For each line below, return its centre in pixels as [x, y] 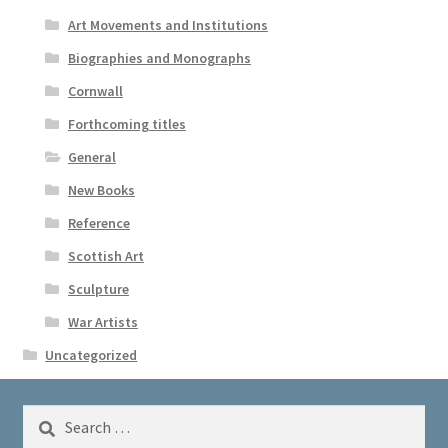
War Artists [102, 321]
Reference [98, 222]
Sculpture [98, 288]
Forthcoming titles [126, 123]
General [91, 156]
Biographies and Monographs [159, 57]
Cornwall [95, 90]
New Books [101, 189]
